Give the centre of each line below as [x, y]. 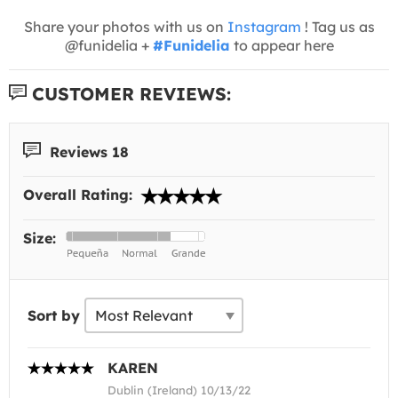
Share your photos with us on [125, 26]
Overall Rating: [80, 195]
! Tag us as [338, 26]
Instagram [264, 26]
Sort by [54, 316]
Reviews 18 [87, 151]
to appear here [282, 45]
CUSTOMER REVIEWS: [129, 93]
